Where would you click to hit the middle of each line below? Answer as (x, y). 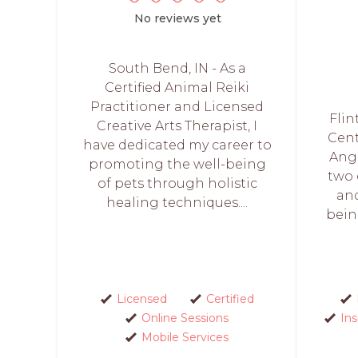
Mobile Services (185, 337)
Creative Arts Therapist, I (177, 125)
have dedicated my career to (177, 145)
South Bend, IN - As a (177, 68)
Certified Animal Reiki (177, 87)
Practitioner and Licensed (177, 106)
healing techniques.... (177, 202)
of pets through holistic (177, 183)
